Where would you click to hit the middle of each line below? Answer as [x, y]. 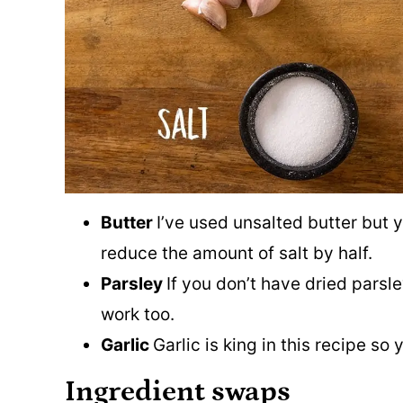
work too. [138, 315]
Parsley [134, 284]
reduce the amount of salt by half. [237, 254]
